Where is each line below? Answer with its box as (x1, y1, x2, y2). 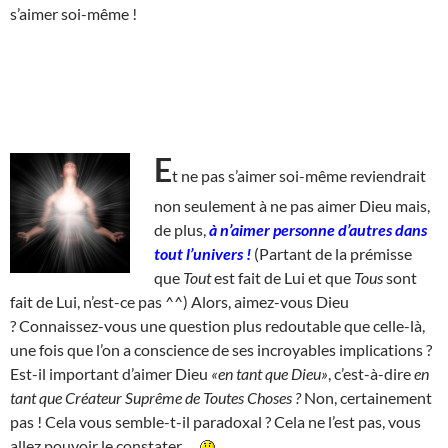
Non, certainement (301, 387, 432, 407)
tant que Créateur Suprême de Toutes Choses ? (10, 387, 301, 407)
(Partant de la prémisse (251, 243, 412, 263)
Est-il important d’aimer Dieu (10, 363, 211, 383)
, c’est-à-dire (328, 363, 414, 383)
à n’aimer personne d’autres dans (209, 219, 427, 239)
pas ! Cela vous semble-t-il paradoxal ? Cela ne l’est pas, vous (10, 411, 421, 431)
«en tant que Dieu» (211, 363, 328, 383)
